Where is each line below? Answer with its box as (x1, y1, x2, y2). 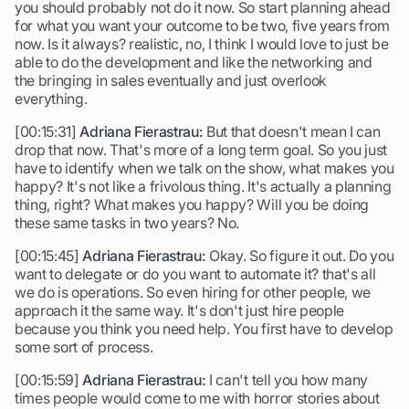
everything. (15, 89, 88, 108)
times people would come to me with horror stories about (15, 389, 380, 407)
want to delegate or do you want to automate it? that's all (15, 265, 376, 283)
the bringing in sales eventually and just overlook (15, 71, 327, 89)
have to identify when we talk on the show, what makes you (15, 159, 394, 177)
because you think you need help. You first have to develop (15, 320, 393, 338)
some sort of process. (15, 338, 153, 356)
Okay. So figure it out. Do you (205, 246, 394, 265)
